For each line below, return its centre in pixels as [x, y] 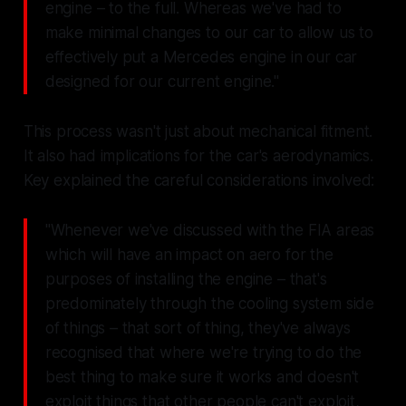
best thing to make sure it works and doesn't [202, 377]
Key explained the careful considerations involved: [199, 180]
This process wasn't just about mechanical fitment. [198, 131]
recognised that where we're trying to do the [203, 352]
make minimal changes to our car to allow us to [209, 32]
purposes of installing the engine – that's [186, 279]
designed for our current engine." [162, 81]
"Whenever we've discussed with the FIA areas [210, 230]
